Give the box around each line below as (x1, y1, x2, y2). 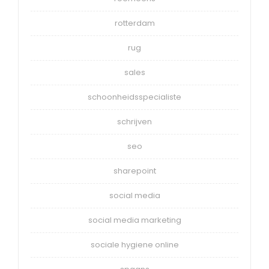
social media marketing (88, 214, 181, 226)
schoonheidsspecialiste (88, 91, 181, 103)
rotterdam (114, 17, 155, 29)
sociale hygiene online (90, 239, 179, 251)
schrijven (117, 116, 152, 128)
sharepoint (113, 165, 156, 177)
